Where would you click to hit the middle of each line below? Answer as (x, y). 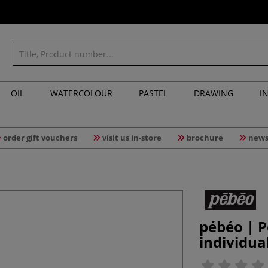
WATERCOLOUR (81, 93)
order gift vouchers (40, 138)
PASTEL (153, 93)
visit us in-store (132, 138)
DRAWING (214, 93)
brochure (205, 138)
